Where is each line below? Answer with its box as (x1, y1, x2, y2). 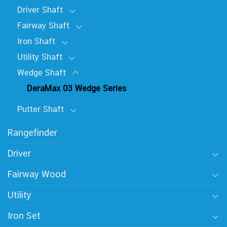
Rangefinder (8, 127, 57, 138)
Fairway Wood (8, 169, 66, 180)
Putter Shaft (17, 104, 64, 115)
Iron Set (8, 210, 41, 221)
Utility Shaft (17, 52, 62, 62)
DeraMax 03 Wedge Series (27, 84, 126, 94)
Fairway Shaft (17, 21, 69, 31)
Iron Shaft (17, 36, 55, 47)
